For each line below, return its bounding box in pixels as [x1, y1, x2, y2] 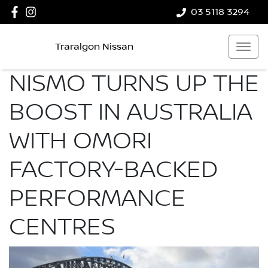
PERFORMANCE [9, 184, 185, 213]
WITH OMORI [9, 127, 152, 156]
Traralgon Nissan [55, 41, 133, 52]
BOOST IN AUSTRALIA [9, 98, 252, 127]
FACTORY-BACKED [9, 156, 218, 184]
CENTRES [9, 213, 115, 242]
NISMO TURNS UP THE [9, 69, 259, 98]
